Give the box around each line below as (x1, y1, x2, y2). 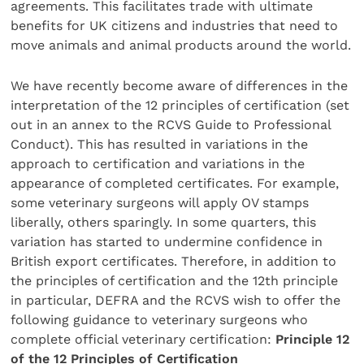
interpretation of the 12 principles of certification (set (11, 97, 350, 114)
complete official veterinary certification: (11, 331, 276, 348)
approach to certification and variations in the (11, 156, 305, 172)
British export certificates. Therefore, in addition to (11, 253, 337, 270)
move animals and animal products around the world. (11, 37, 352, 53)
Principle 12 (275, 331, 350, 348)
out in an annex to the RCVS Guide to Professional (11, 117, 331, 133)
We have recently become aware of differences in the (11, 78, 349, 94)
